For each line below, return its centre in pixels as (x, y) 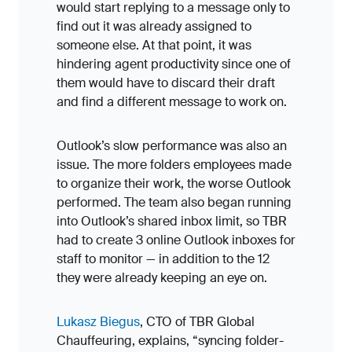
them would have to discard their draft (166, 83)
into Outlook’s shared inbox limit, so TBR (172, 221)
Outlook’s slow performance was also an (172, 146)
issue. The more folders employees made (174, 165)
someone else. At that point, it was (154, 45)
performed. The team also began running (174, 202)
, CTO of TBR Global (197, 322)
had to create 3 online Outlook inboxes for (176, 240)
